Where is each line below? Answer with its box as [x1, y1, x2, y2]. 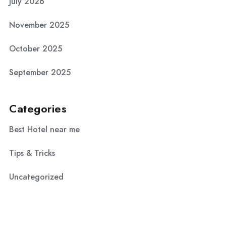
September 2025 [9, 67, 71, 78]
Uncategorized [9, 171, 64, 183]
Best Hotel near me [9, 124, 80, 135]
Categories [9, 100, 67, 117]
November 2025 [9, 19, 69, 31]
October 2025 [9, 43, 62, 54]
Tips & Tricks [9, 147, 55, 159]
